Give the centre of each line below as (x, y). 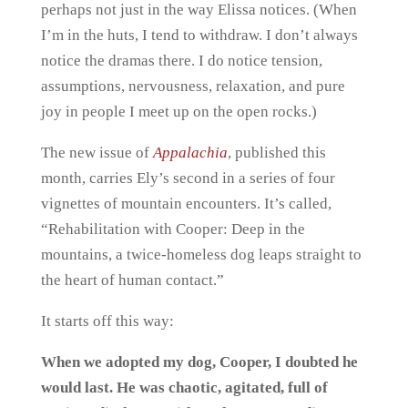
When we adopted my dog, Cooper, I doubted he (199, 362)
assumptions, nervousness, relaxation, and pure (193, 86)
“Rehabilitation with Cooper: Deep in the (173, 229)
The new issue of (97, 153)
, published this (276, 153)
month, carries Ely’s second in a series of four (188, 178)
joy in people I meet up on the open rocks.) (178, 112)
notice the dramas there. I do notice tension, (181, 61)
